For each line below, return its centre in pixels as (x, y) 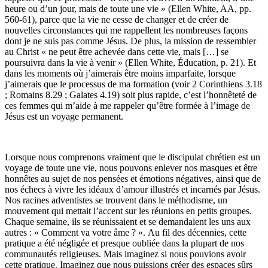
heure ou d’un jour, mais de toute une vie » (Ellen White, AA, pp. (128, 8)
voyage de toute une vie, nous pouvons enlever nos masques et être (131, 167)
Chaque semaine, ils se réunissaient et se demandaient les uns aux (128, 221)
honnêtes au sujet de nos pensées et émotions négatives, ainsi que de (133, 178)
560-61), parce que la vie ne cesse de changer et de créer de (117, 19)
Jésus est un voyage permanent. (64, 116)
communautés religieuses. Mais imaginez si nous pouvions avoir (125, 254)
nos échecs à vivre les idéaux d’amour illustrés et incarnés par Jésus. (133, 189)
